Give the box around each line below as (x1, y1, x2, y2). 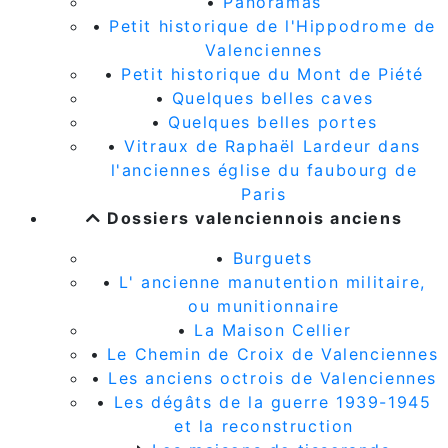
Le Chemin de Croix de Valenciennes (106, 343, 439, 364)
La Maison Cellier (194, 319, 352, 340)
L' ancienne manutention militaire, (119, 271, 426, 292)
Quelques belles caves (171, 87, 374, 108)
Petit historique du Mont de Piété (121, 63, 424, 84)
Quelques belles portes (168, 111, 378, 132)
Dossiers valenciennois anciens (101, 207, 403, 228)
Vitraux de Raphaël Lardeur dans (124, 135, 421, 156)
